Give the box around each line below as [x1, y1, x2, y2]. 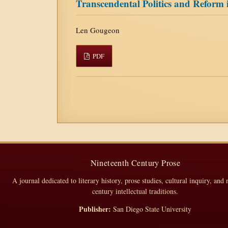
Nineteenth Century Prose [90, 157, 181, 168]
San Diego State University [111, 204, 192, 214]
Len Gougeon [76, 24, 120, 35]
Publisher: [79, 204, 111, 214]
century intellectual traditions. [92, 186, 179, 196]
